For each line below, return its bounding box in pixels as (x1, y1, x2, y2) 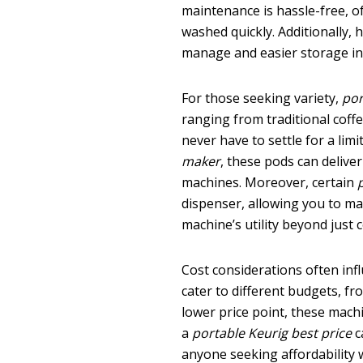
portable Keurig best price (192, 323, 352, 342)
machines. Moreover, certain (181, 173, 358, 191)
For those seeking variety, (181, 88, 343, 107)
